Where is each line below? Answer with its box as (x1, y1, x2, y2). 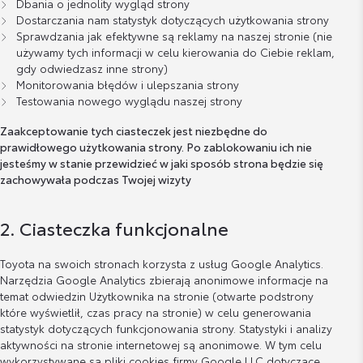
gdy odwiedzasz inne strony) (16, 59, 169, 76)
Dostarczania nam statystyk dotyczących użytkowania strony (16, 11, 330, 28)
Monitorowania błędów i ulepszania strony (16, 75, 240, 92)
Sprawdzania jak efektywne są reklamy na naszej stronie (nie (16, 27, 333, 44)
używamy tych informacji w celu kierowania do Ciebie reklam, (16, 43, 335, 60)
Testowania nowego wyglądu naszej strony (16, 92, 243, 109)
